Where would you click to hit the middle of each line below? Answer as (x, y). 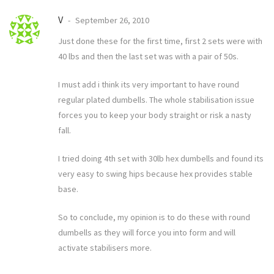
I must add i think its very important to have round (149, 85)
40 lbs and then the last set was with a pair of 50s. (148, 57)
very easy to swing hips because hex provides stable (155, 174)
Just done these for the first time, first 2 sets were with (160, 41)
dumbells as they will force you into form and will (147, 233)
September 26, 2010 (111, 20)
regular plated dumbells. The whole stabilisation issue (156, 100)
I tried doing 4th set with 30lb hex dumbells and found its (161, 159)
